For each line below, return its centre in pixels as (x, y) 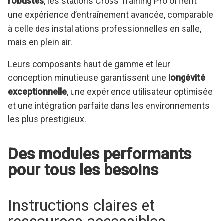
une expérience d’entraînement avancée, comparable (110, 21)
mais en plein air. (40, 48)
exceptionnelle (37, 98)
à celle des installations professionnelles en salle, (105, 35)
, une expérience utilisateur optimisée (140, 98)
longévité (187, 84)
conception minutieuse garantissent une (88, 84)
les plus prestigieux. (47, 125)
